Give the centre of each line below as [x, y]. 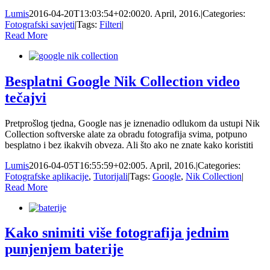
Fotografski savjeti [40, 24]
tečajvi [26, 97]
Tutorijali [111, 176]
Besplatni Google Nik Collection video [122, 81]
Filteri [111, 24]
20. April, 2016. [171, 13]
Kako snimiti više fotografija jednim [117, 233]
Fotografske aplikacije [47, 176]
